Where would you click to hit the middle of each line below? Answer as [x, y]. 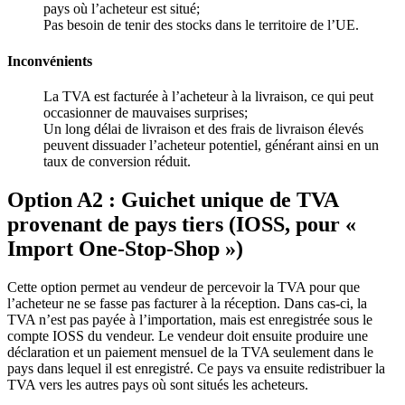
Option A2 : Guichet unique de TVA [173, 199]
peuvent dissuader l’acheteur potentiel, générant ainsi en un [211, 145]
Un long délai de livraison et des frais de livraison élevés [203, 128]
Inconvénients [50, 61]
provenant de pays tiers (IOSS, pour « [182, 224]
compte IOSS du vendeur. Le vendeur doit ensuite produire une [188, 335]
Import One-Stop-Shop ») [125, 248]
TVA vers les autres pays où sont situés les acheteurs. [160, 384]
